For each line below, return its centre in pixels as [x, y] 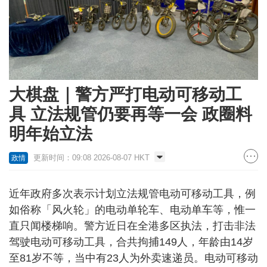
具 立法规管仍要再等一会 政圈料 [131, 114]
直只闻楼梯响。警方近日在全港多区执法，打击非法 [132, 226]
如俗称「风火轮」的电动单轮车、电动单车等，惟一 [132, 210]
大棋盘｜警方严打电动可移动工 [125, 95]
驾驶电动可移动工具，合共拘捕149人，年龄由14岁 [131, 242]
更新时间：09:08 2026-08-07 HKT [91, 158]
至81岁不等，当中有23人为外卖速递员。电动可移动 [133, 258]
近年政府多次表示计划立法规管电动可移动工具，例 [132, 194]
